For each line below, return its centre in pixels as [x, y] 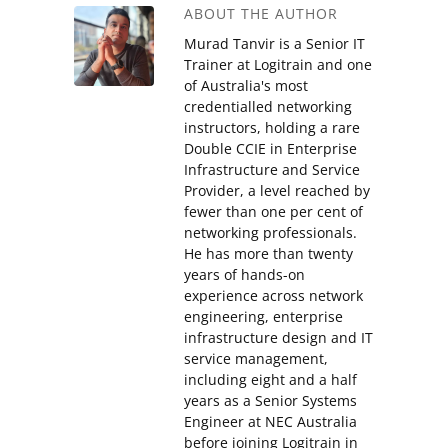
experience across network [273, 296]
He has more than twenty [268, 254]
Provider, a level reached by [277, 191]
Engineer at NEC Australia [270, 422]
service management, [256, 359]
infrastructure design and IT [278, 338]
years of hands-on [244, 275]
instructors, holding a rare [272, 128]
